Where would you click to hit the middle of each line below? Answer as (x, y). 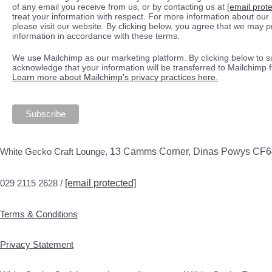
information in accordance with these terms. (96, 36)
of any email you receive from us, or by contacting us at (120, 6)
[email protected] (100, 183)
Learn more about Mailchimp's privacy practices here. (115, 77)
